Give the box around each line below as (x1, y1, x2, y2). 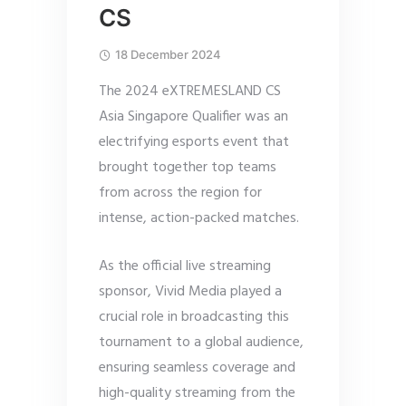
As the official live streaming (99, 255, 271, 279)
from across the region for (99, 181, 262, 206)
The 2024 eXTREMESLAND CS (99, 80, 281, 104)
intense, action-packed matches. (99, 207, 303, 231)
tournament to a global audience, (99, 331, 304, 355)
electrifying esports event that (99, 130, 289, 155)
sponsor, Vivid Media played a (99, 280, 282, 304)
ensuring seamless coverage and (99, 356, 295, 381)
